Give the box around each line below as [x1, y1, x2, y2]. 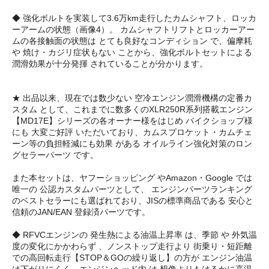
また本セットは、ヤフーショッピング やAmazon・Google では [12, 172, 252, 183]
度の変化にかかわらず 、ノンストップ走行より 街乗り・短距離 [12, 241, 252, 251]
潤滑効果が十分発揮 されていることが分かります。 [12, 58, 208, 68]
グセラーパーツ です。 [12, 150, 98, 160]
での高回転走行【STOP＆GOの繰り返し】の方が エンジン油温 [12, 252, 252, 262]
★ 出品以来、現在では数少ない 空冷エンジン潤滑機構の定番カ [12, 92, 252, 103]
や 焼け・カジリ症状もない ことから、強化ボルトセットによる [12, 47, 252, 57]
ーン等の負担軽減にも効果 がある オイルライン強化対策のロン [12, 138, 252, 148]
